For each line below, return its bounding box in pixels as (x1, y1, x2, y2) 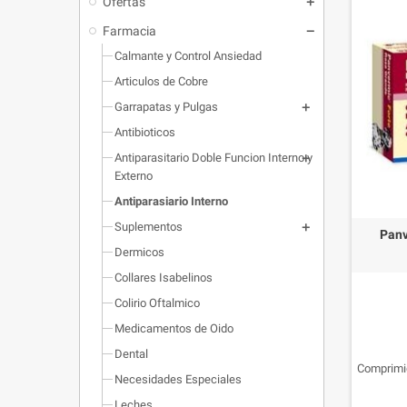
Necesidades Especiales (114, 372, 242, 386)
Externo (114, 168, 153, 183)
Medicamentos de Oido (114, 321, 233, 335)
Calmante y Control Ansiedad (114, 48, 262, 63)
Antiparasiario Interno (114, 194, 228, 208)
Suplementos (114, 219, 183, 233)
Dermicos (114, 244, 164, 259)
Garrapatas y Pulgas (114, 99, 218, 114)
